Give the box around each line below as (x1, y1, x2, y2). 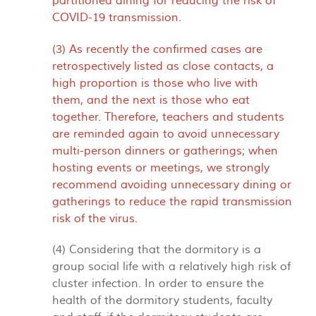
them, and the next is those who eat (52, 92, 250, 107)
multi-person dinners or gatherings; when (52, 143, 278, 158)
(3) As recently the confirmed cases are (52, 42, 262, 56)
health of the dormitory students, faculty (52, 293, 272, 308)
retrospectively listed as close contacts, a (52, 59, 274, 73)
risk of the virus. (52, 211, 138, 226)
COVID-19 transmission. (52, 10, 181, 25)
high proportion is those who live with (52, 75, 258, 90)
